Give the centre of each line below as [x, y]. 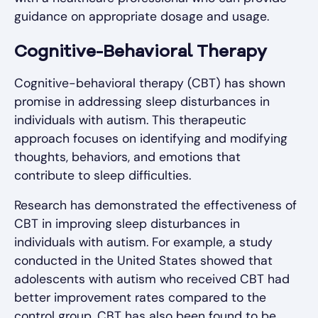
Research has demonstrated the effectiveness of [155, 205]
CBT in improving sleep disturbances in [127, 224]
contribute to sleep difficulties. [103, 176]
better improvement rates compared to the [140, 298]
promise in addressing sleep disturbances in [142, 102]
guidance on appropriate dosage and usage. [142, 17]
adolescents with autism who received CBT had [152, 279]
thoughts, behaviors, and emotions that [127, 157]
